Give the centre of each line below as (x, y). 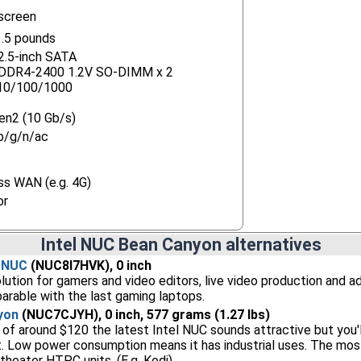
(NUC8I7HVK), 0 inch (89, 266)
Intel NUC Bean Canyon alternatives (180, 245)
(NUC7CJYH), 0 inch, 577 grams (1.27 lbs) (144, 315)
